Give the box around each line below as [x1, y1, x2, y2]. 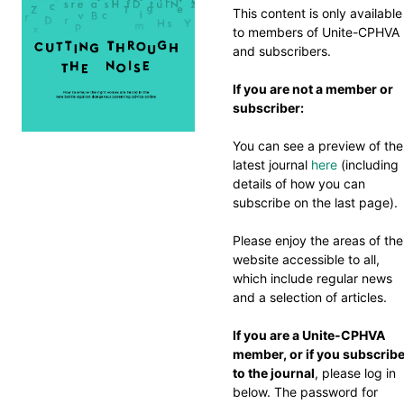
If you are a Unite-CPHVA [233, 326, 385, 343]
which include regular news [233, 270, 392, 286]
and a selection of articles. [233, 289, 387, 305]
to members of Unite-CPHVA [233, 23, 399, 40]
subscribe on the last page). [233, 194, 398, 210]
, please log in [315, 364, 396, 381]
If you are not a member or [233, 80, 393, 96]
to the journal [233, 364, 315, 381]
